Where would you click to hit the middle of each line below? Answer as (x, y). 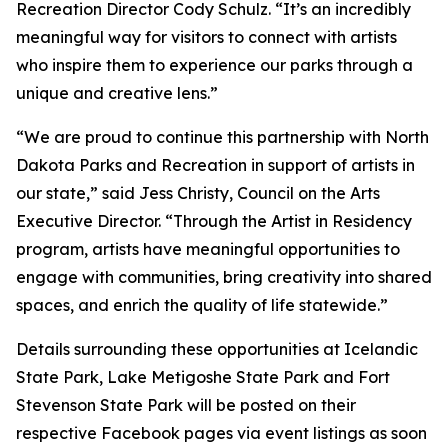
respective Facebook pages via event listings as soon (221, 433)
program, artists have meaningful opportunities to (208, 249)
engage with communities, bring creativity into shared (224, 277)
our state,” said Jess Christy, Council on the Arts (198, 193)
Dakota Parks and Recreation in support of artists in (215, 165)
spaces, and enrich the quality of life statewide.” (202, 305)
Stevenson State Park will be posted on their (186, 405)
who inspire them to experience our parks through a (214, 65)
